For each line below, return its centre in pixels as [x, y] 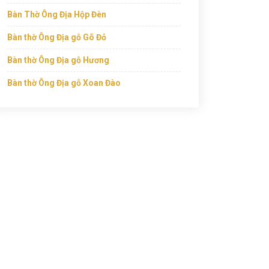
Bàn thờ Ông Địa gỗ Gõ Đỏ [57, 37]
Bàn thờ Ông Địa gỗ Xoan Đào [64, 83]
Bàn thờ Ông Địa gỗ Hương [58, 60]
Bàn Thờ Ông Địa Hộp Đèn [57, 14]
